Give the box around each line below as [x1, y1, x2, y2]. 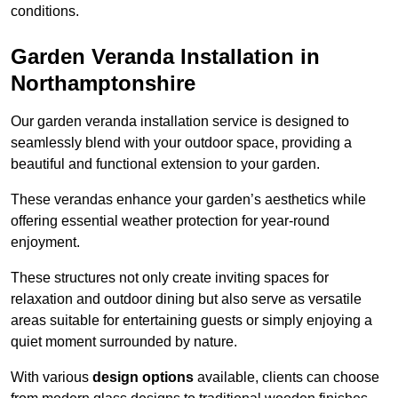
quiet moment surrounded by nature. [11, 334, 237, 350]
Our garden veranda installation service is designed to [11, 114, 349, 130]
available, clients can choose [194, 370, 379, 386]
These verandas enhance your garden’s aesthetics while [11, 192, 366, 208]
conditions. [11, 4, 79, 20]
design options [92, 370, 194, 386]
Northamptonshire [11, 71, 195, 96]
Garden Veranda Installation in [11, 44, 320, 69]
